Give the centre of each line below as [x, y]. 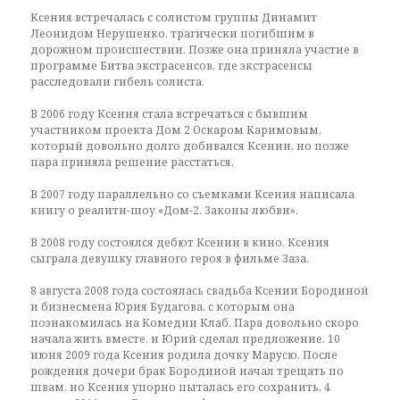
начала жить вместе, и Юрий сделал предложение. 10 [186, 339]
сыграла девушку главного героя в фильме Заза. [170, 258]
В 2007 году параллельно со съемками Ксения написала [193, 194]
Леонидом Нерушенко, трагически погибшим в [173, 33]
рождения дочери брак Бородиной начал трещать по [187, 371]
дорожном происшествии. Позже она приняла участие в [195, 50]
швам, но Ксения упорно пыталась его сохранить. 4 [181, 387]
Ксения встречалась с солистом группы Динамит [174, 17]
